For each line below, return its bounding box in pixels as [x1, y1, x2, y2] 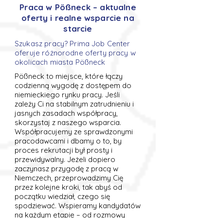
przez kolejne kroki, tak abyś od [15, 182, 122, 192]
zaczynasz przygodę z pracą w [15, 164, 118, 173]
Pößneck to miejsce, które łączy [15, 72, 123, 81]
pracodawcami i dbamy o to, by [15, 136, 122, 145]
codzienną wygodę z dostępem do [15, 81, 131, 90]
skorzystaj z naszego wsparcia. [15, 118, 121, 127]
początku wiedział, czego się [15, 192, 110, 201]
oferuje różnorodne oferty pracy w [15, 48, 136, 57]
